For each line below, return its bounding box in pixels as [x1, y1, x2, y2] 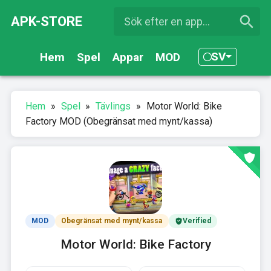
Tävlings [96, 100, 131, 113]
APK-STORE [10, 14, 82, 30]
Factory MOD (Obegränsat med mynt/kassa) [25, 116, 212, 128]
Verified [182, 217, 212, 226]
